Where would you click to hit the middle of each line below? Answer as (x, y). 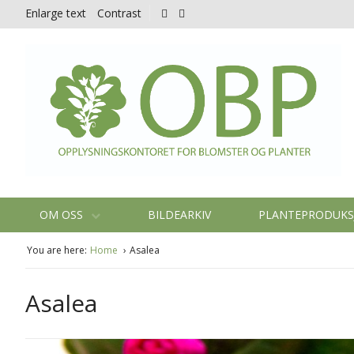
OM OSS (63, 214)
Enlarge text (56, 13)
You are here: (57, 250)
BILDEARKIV (179, 214)
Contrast (119, 13)
